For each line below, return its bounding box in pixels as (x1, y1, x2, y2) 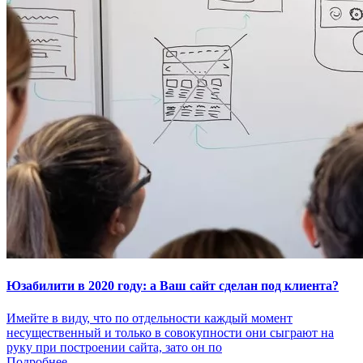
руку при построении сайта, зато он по (6, 340, 222, 354)
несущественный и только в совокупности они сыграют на (6, 325, 334, 340)
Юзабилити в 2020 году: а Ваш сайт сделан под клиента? (6, 279, 339, 293)
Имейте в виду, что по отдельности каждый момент (6, 310, 293, 325)
